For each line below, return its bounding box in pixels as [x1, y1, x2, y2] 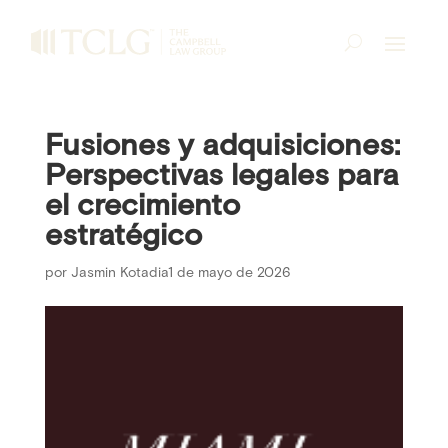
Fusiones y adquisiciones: [44, 127, 400, 166]
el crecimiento [44, 187, 240, 226]
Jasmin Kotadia [70, 264, 168, 282]
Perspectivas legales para [44, 157, 399, 196]
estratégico [44, 217, 202, 256]
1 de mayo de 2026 [167, 264, 291, 282]
